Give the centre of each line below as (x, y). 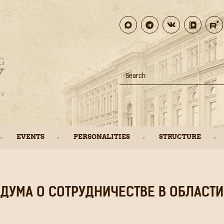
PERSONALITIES (102, 136)
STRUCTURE (180, 136)
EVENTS (30, 136)
